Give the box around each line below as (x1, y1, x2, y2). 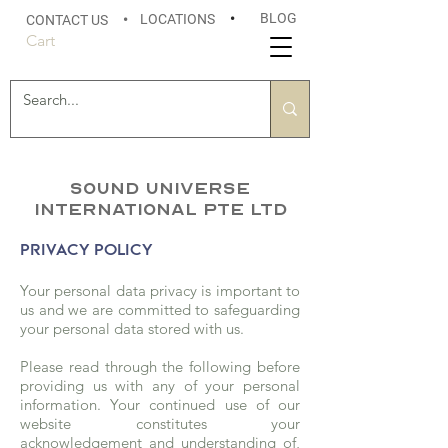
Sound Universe (70, 179, 250, 198)
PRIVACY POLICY (20, 242, 153, 259)
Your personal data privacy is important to (20, 281, 300, 300)
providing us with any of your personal (20, 376, 300, 395)
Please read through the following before (20, 357, 300, 376)
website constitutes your (20, 414, 300, 433)
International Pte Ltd (33, 200, 287, 219)
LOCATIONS (140, 11, 215, 27)
